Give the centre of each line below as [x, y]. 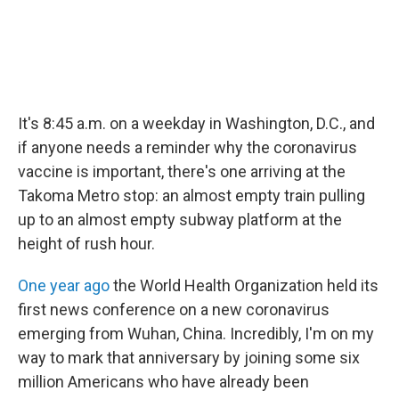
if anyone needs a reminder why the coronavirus [187, 147]
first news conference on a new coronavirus [174, 309]
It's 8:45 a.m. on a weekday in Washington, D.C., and [196, 123]
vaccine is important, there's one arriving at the [182, 171]
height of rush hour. [86, 244]
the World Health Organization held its [244, 285]
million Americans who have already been [163, 382]
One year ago [64, 285]
